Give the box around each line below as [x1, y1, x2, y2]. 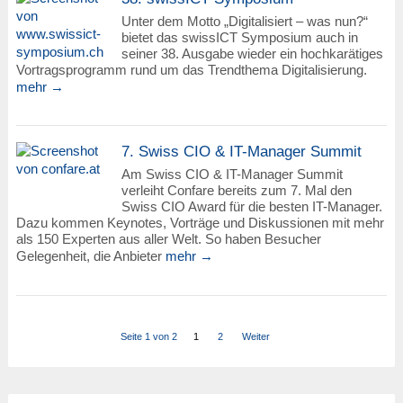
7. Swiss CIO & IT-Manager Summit [121, 143, 362, 161]
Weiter [242, 330, 271, 342]
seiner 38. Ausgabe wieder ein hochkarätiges [121, 45, 383, 61]
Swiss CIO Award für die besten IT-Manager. [121, 199, 382, 215]
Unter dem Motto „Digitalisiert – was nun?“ [121, 13, 368, 29]
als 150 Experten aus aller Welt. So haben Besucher [15, 231, 321, 247]
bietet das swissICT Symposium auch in [121, 29, 358, 45]
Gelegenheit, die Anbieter [15, 248, 166, 264]
